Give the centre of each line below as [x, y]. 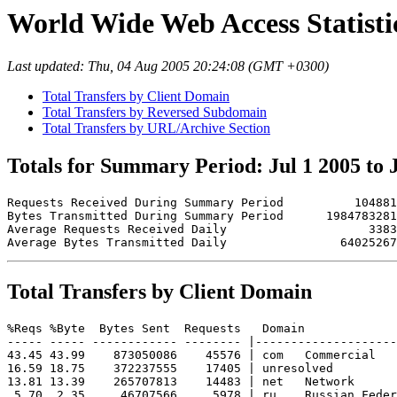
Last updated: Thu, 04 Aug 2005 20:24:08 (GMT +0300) [168, 66]
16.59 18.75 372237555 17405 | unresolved [174, 369]
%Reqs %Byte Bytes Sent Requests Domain [156, 329]
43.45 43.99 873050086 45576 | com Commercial [191, 355]
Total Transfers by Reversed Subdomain [155, 113]
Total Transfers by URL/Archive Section [156, 128]
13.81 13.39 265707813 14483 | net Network [181, 382]
